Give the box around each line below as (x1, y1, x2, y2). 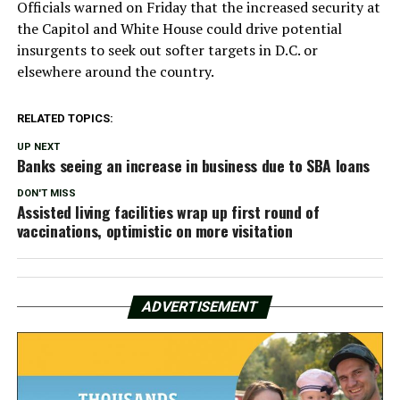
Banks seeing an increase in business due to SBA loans (16, 153, 371, 177)
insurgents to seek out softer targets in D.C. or (16, 39, 318, 60)
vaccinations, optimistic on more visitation (16, 218, 293, 242)
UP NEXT (16, 140, 60, 153)
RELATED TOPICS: (16, 111, 113, 125)
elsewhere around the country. (16, 61, 214, 81)
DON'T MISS (16, 187, 76, 199)
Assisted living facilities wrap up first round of (16, 199, 320, 223)
